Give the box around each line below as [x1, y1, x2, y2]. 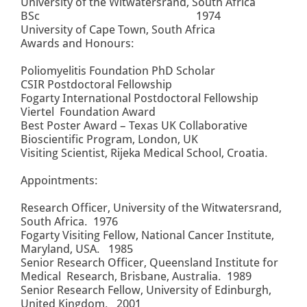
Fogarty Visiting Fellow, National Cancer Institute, [21, 228, 274, 243]
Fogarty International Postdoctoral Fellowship [21, 91, 258, 106]
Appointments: [21, 173, 98, 188]
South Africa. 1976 [21, 214, 118, 229]
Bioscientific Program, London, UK [21, 132, 245, 147]
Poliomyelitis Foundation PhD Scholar [21, 64, 215, 78]
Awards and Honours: [21, 36, 134, 51]
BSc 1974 [21, 9, 281, 23]
